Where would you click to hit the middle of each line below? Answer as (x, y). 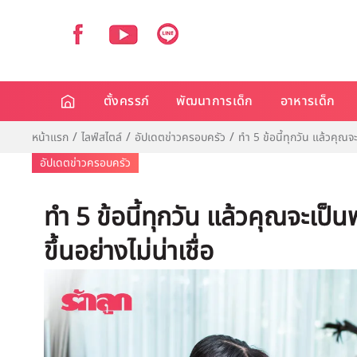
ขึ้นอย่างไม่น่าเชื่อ (129, 252)
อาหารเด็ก (308, 101)
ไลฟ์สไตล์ (102, 137)
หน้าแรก (50, 137)
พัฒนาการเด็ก (215, 101)
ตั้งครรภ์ (127, 101)
